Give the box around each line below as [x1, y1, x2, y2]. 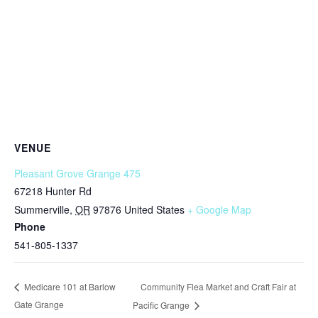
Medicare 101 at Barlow [22, 280, 116, 293]
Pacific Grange [133, 299, 192, 312]
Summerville [14, 202, 70, 216]
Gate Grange [14, 298, 64, 311]
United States [124, 202, 185, 216]
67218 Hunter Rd [14, 184, 92, 198]
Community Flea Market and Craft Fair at [141, 280, 297, 292]
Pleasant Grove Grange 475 [14, 166, 141, 180]
